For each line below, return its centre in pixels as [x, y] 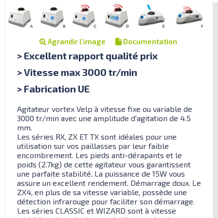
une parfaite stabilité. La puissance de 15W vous [101, 173]
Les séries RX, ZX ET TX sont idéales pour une [97, 136]
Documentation [149, 41]
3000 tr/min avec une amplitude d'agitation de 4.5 [104, 118]
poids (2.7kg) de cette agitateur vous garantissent [104, 164]
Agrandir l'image [76, 41]
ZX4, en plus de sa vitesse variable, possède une [102, 192]
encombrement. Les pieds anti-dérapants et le [100, 155]
